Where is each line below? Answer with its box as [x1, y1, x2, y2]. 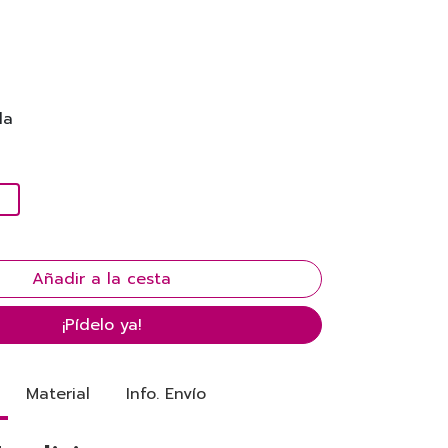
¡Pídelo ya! [61, 313, 142, 338]
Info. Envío [126, 382, 206, 407]
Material [26, 382, 90, 407]
